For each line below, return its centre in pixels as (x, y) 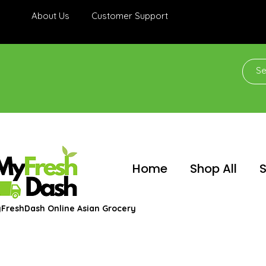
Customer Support (130, 16)
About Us (50, 16)
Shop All (213, 169)
